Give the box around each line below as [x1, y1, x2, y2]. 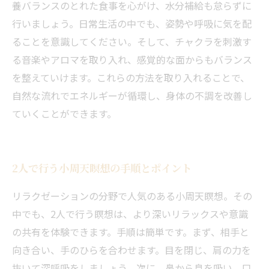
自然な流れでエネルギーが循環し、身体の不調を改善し [12, 88, 252, 103]
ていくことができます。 [12, 106, 116, 121]
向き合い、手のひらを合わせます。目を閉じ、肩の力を [12, 243, 251, 257]
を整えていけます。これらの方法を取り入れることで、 [12, 70, 250, 85]
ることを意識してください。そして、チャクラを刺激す [12, 34, 252, 49]
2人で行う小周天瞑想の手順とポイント [12, 160, 192, 175]
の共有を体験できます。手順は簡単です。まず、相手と [12, 225, 249, 239]
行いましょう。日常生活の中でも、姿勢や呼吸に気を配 [12, 16, 252, 31]
